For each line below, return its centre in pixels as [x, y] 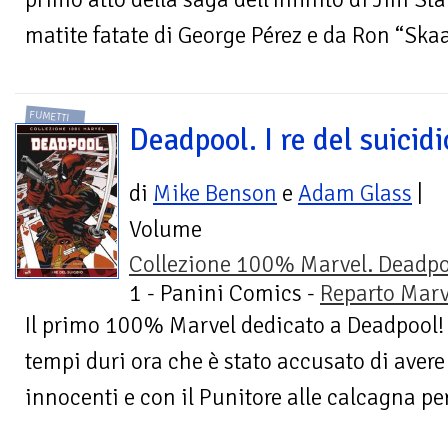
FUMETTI [50, 116]
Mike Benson [215, 193]
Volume [165, 229]
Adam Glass [355, 193]
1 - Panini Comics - [224, 293]
